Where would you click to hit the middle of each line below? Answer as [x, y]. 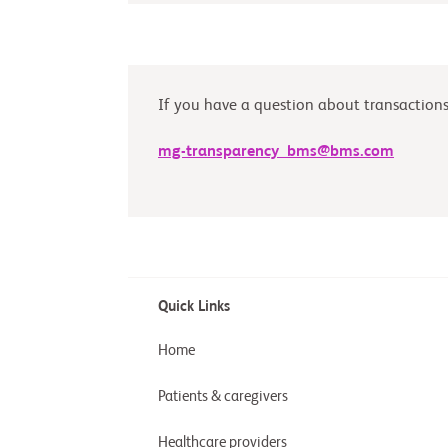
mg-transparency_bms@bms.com [276, 152]
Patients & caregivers [223, 396]
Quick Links [194, 306]
